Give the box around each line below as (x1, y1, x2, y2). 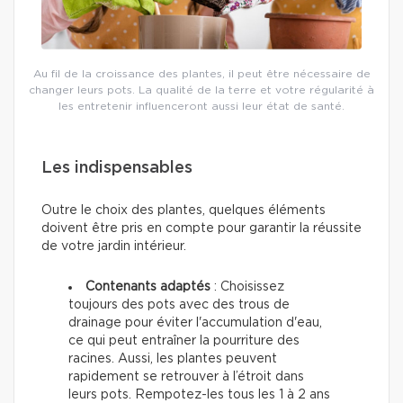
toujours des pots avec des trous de (68, 299, 290, 312)
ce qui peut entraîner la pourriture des (68, 335, 300, 348)
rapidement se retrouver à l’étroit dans (68, 371, 304, 384)
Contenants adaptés (85, 281, 210, 294)
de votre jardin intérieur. (41, 240, 186, 254)
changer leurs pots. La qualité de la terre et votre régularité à (29, 85, 374, 96)
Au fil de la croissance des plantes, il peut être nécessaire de (32, 68, 371, 80)
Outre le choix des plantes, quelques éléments (41, 204, 326, 218)
